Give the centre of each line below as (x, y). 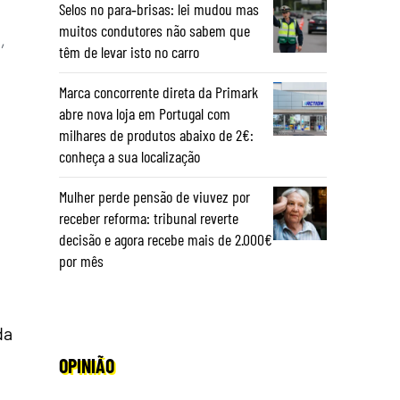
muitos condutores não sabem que (154, 30)
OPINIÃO (87, 365)
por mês (81, 261)
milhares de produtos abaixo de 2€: (156, 135)
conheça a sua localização (129, 156)
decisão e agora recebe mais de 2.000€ (166, 239)
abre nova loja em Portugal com (145, 113)
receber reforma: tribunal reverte (149, 218)
